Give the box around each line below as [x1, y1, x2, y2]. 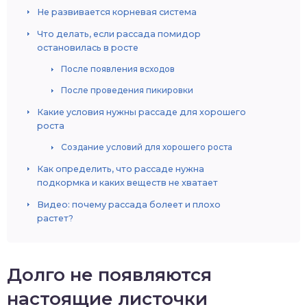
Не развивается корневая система [37, 7, 197, 17]
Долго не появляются [7, 264, 212, 286]
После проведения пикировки [61, 85, 193, 95]
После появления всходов [61, 64, 175, 74]
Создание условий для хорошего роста [61, 142, 232, 152]
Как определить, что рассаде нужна [37, 164, 204, 174]
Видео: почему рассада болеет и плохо [37, 199, 221, 210]
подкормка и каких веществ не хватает [37, 177, 218, 188]
